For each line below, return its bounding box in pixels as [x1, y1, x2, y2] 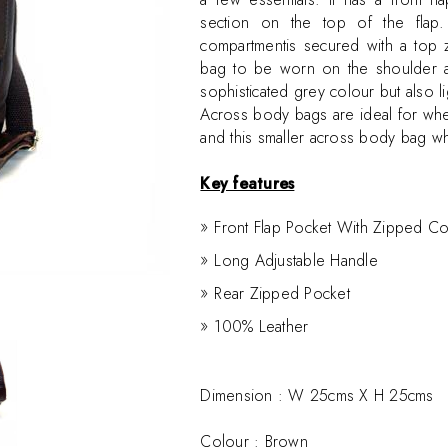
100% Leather [214, 315, 309, 338]
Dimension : [200, 384, 289, 407]
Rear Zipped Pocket [214, 282, 350, 305]
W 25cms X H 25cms [288, 384, 434, 407]
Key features [200, 172, 295, 195]
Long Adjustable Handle [214, 249, 378, 272]
